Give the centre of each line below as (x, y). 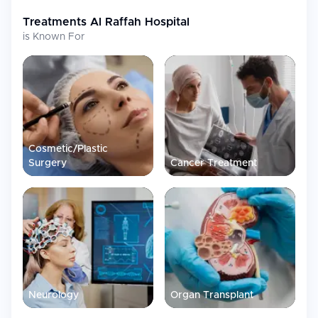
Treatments (56, 22)
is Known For (54, 37)
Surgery (48, 163)
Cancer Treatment (214, 163)
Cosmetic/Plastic (68, 149)
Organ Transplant (212, 295)
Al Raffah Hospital (140, 22)
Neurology (54, 295)
